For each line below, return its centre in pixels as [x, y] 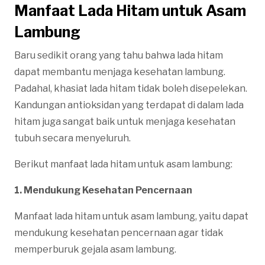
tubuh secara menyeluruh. [72, 138]
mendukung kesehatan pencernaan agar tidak [119, 232]
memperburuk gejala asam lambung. [95, 249]
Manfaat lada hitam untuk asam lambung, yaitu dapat [131, 216]
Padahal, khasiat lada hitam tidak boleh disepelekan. [131, 88]
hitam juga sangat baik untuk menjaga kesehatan [125, 121]
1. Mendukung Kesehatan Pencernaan [103, 190]
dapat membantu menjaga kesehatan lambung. [120, 72]
